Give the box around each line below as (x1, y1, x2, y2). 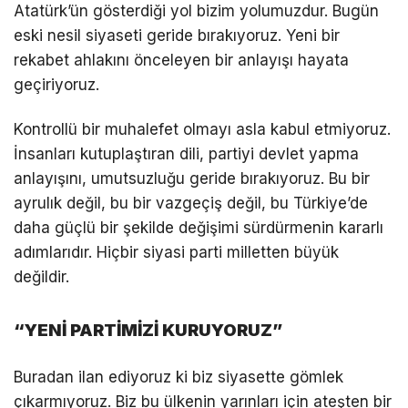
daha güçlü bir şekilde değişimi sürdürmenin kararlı (14, 219, 383, 238)
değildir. (14, 268, 69, 287)
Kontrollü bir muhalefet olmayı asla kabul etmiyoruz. (14, 120, 391, 139)
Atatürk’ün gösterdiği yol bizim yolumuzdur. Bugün (14, 2, 379, 21)
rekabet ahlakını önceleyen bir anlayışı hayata (14, 51, 349, 70)
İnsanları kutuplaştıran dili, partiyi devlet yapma (14, 145, 359, 164)
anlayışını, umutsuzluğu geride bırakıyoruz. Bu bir (14, 169, 370, 189)
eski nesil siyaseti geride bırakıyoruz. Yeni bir (14, 26, 340, 46)
